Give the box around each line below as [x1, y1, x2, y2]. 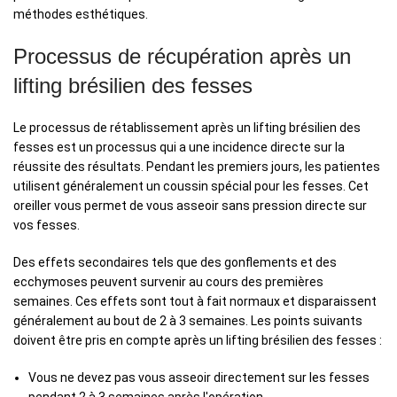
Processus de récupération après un [13, 44, 351, 69]
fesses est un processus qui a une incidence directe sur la [13, 140, 345, 155]
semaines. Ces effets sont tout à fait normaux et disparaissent [13, 294, 377, 309]
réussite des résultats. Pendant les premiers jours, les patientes [13, 160, 380, 175]
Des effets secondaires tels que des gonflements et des [13, 255, 337, 270]
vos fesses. [13, 218, 80, 233]
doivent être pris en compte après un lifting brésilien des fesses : [13, 333, 382, 348]
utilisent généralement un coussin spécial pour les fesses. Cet [13, 179, 369, 194]
